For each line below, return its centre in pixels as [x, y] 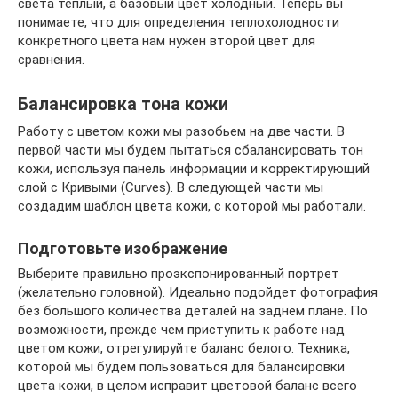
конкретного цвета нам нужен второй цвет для [167, 40]
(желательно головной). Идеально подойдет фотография [198, 292]
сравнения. [51, 59]
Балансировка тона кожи [123, 104]
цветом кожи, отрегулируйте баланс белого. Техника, [184, 348]
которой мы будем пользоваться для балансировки [181, 366]
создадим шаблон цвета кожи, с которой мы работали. [192, 206]
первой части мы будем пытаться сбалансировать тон [191, 150]
